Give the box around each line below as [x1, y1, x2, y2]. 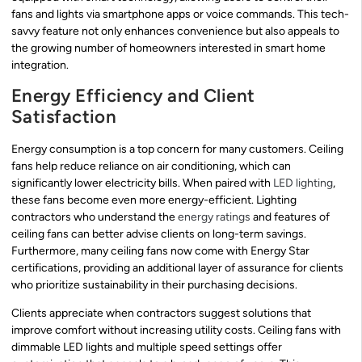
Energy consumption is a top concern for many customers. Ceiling [11, 141, 343, 156]
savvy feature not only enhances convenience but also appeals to [11, 24, 339, 39]
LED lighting [273, 175, 333, 190]
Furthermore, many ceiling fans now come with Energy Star [11, 243, 309, 258]
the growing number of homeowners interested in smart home [11, 41, 326, 56]
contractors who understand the [11, 209, 178, 224]
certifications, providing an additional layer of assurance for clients [11, 260, 343, 275]
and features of [250, 209, 330, 224]
